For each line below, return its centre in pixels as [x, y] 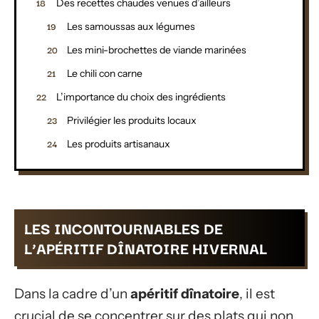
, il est [257, 293]
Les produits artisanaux [119, 143]
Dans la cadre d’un [72, 293]
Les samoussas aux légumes [131, 26]
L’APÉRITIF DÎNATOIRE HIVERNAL [146, 248]
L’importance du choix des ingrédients [141, 96]
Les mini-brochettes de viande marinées [157, 49]
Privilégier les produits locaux [132, 120]
